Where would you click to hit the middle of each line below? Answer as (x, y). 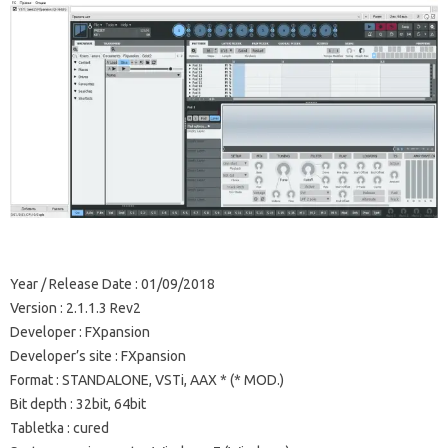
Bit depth (38, 403)
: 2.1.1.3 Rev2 (99, 307)
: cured (86, 427)
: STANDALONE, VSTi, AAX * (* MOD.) (168, 379)
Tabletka (37, 427)
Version (33, 307)
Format (31, 379)
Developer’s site (61, 355)
